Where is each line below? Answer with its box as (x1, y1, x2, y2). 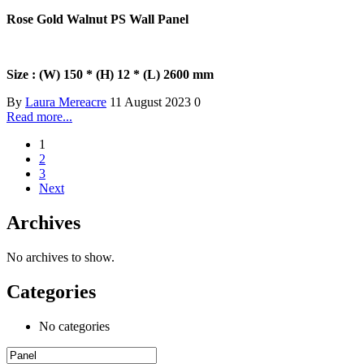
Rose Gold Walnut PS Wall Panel (6, 12, 188, 27)
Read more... (6, 110, 72, 124)
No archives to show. (6, 250, 115, 265)
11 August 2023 (110, 95, 194, 110)
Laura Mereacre (25, 95, 106, 110)
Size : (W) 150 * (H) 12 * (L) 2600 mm (6, 67, 214, 82)
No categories (39, 319, 110, 334)
